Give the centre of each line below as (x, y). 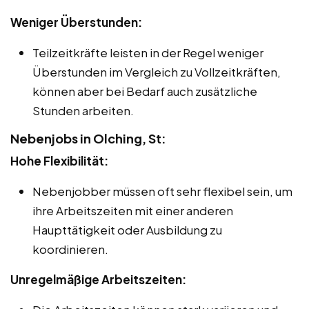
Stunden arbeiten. (83, 110)
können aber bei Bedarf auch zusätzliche (145, 91)
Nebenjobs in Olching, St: (88, 138)
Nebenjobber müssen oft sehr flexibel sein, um (162, 191)
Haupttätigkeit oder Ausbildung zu (127, 229)
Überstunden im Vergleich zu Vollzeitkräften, (157, 71)
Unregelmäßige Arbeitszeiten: (98, 279)
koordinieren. (70, 249)
